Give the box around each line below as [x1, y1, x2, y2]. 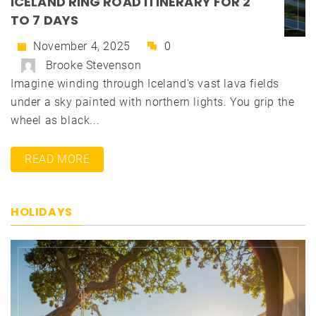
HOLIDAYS [11, 203, 73, 220]
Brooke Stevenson [45, 58, 142, 72]
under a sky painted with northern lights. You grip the [11, 95, 295, 109]
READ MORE [25, 152, 90, 166]
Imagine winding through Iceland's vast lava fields [11, 76, 280, 90]
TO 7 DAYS [11, 11, 78, 29]
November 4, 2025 [30, 39, 130, 53]
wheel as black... [11, 113, 100, 127]
